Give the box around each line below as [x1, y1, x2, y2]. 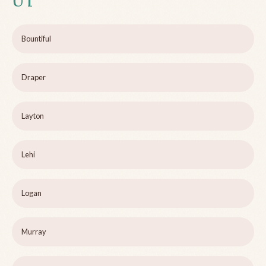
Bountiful [21, 34, 51, 44]
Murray [21, 227, 46, 237]
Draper [21, 72, 46, 83]
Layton [21, 111, 44, 121]
